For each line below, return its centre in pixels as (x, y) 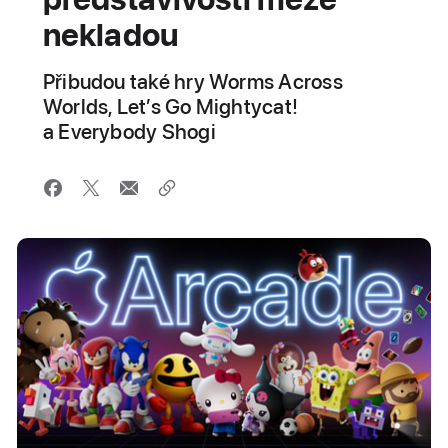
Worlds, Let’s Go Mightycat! (170, 106)
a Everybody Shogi (129, 131)
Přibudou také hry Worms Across (192, 81)
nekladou (110, 35)
